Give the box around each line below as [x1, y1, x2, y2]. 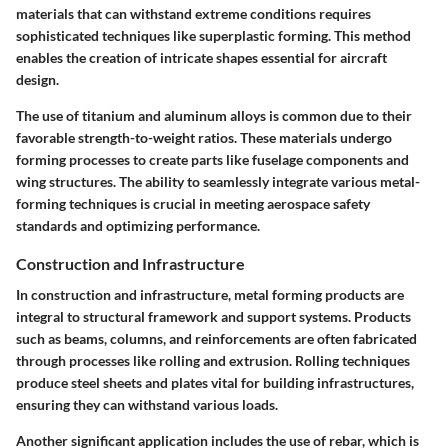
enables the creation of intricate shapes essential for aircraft [16, 49, 387, 66]
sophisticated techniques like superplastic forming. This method [16, 27, 411, 44]
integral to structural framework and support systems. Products [16, 308, 411, 326]
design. [16, 71, 59, 88]
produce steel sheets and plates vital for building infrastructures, [16, 374, 414, 392]
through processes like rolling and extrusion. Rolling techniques [16, 352, 410, 370]
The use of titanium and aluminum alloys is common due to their [16, 107, 412, 124]
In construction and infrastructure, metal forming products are [16, 286, 404, 304]
